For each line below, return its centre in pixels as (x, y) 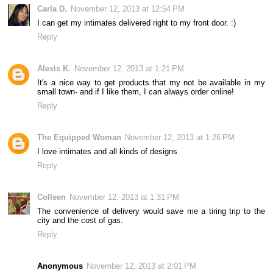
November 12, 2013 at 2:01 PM (142, 266)
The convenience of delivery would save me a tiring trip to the (151, 211)
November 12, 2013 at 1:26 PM (180, 137)
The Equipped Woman (80, 137)
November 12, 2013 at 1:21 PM (129, 68)
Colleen (52, 197)
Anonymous (60, 266)
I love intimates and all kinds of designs (108, 151)
